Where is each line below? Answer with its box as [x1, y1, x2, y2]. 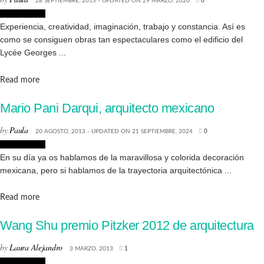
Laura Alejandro [9, 241, 62, 253]
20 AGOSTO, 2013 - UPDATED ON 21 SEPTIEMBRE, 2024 [35, 128, 193, 134]
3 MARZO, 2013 [70, 245, 113, 252]
